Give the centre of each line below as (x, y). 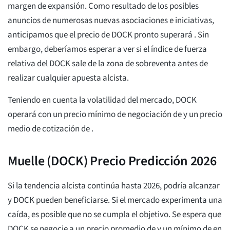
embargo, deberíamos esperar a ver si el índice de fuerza (107, 50)
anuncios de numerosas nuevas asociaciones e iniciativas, (111, 21)
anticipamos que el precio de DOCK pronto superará (101, 35)
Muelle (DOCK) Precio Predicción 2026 (112, 161)
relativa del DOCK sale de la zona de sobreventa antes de (108, 64)
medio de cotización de (50, 129)
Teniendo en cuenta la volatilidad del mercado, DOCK (102, 100)
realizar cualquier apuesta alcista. (68, 78)
